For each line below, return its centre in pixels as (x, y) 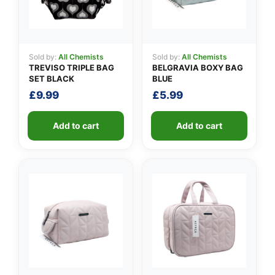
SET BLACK (52, 78)
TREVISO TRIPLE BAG (72, 67)
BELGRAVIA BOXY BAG (198, 67)
